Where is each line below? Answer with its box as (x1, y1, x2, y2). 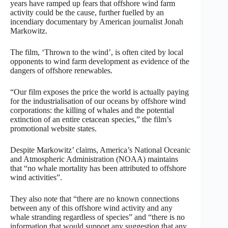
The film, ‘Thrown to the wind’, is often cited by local (10, 47, 183, 56)
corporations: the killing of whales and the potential (10, 105, 174, 115)
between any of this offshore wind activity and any (10, 203, 173, 212)
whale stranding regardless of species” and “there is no (10, 212, 185, 221)
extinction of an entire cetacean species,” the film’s (10, 115, 172, 124)
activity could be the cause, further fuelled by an (10, 8, 164, 17)
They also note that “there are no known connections (10, 194, 179, 203)
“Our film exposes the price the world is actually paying (10, 87, 189, 96)
